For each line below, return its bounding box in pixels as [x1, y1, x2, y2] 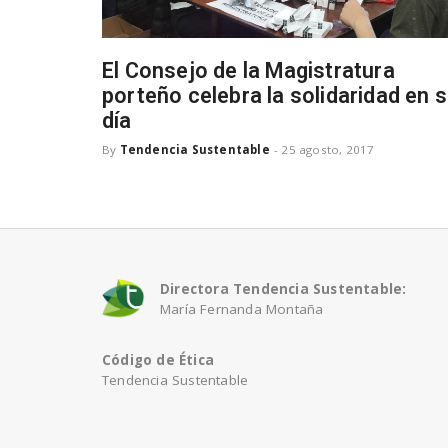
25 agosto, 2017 [281, 141, 375, 157]
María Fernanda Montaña [160, 300, 324, 318]
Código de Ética [102, 351, 214, 370]
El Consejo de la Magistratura [102, 58, 395, 83]
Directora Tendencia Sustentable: [160, 280, 407, 298]
